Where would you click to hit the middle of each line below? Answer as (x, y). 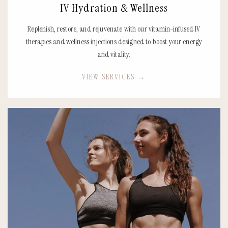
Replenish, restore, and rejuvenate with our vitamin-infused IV (114, 29)
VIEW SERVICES (110, 77)
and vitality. (114, 54)
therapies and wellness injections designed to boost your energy (114, 41)
